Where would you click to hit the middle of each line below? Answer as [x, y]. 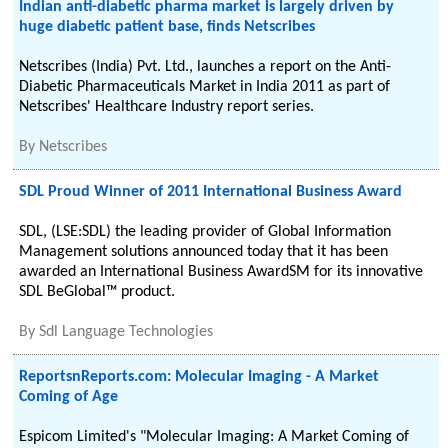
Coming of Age [69, 397]
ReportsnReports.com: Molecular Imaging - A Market [199, 377]
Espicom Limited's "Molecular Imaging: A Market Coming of [214, 437]
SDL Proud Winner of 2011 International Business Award [211, 192]
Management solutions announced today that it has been [204, 252]
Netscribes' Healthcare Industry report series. [167, 107]
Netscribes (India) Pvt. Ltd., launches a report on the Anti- [205, 67]
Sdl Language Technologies [126, 332]
